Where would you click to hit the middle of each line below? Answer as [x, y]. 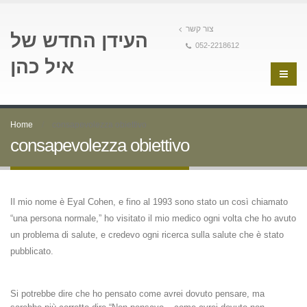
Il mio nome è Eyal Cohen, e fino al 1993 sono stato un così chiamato [149, 202]
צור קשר [200, 28]
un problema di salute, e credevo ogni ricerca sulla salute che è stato [147, 235]
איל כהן [42, 67]
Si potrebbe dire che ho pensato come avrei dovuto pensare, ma [137, 294]
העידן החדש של [79, 41]
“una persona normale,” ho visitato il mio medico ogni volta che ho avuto [153, 218]
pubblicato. [32, 251]
